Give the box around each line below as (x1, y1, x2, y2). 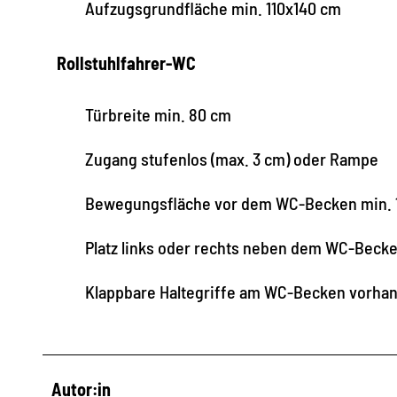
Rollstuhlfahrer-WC (57, 51, 196, 74)
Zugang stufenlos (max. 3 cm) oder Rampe (85, 147, 378, 169)
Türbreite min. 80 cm (85, 103, 231, 125)
